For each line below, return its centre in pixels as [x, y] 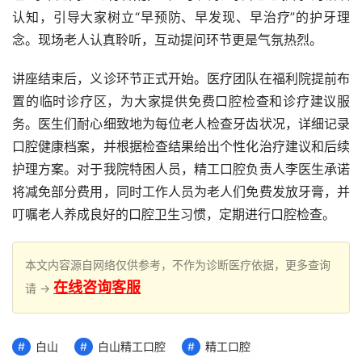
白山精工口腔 [132, 347]
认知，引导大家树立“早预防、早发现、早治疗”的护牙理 [181, 17]
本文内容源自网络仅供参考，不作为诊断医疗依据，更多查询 [178, 265]
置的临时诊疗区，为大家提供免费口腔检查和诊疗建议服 [181, 101]
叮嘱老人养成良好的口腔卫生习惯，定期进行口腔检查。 [174, 215]
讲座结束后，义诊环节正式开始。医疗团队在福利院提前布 [181, 79]
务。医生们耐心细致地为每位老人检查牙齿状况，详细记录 [181, 124]
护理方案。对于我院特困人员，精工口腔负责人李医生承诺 [181, 169]
